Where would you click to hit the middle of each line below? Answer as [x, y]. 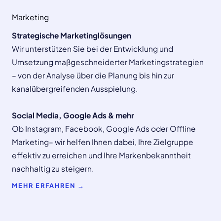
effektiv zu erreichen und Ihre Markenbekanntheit [101, 155]
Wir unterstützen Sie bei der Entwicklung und [92, 48]
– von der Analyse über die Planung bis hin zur [93, 75]
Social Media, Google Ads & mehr [73, 115]
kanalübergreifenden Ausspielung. [75, 88]
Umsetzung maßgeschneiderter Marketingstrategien [108, 62]
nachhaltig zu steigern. [53, 168]
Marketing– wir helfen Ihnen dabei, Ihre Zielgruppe [103, 142]
